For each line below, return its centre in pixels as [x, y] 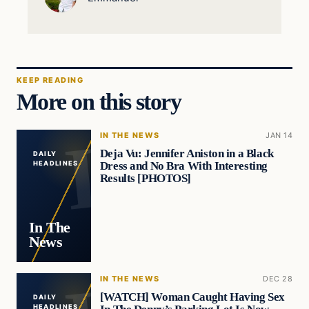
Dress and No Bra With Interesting [183, 166]
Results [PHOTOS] [146, 178]
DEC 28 [278, 279]
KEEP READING [50, 80]
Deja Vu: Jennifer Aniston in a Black [187, 153]
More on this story [99, 102]
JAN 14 [279, 136]
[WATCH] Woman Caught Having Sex [192, 297]
